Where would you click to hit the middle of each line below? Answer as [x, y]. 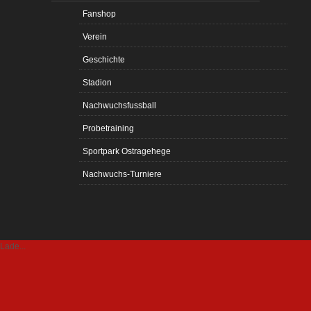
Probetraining [108, 128]
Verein [95, 36]
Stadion [97, 82]
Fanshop [99, 14]
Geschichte [104, 59]
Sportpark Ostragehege [127, 151]
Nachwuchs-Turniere [122, 174]
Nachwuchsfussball [119, 105]
